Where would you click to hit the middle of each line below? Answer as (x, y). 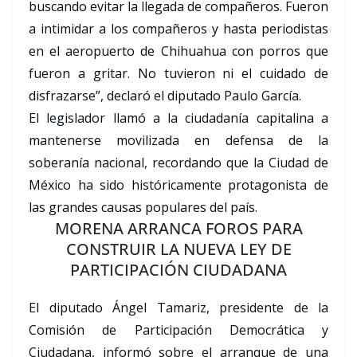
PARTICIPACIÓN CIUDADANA (178, 270)
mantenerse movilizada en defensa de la (178, 141)
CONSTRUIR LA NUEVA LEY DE (178, 249)
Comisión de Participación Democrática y (178, 330)
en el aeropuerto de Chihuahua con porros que (178, 51)
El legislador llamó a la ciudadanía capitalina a (178, 118)
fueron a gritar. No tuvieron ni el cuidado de (178, 74)
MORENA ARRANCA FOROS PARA (178, 229)
